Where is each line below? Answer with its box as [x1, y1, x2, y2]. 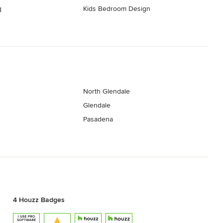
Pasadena [83, 115, 113, 124]
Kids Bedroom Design [83, 4, 151, 13]
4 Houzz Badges [12, 196, 65, 205]
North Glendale [83, 87, 130, 96]
